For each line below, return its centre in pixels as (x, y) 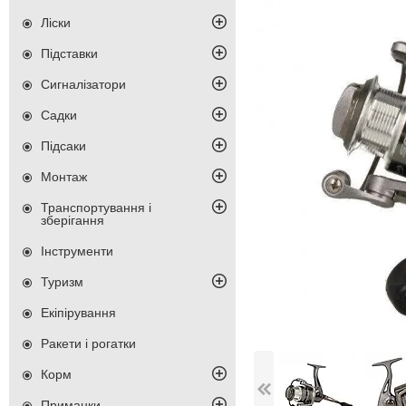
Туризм (62, 282)
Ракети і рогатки (88, 344)
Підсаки (63, 146)
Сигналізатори (83, 85)
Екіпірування (78, 313)
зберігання (72, 221)
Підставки (69, 54)
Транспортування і (96, 208)
